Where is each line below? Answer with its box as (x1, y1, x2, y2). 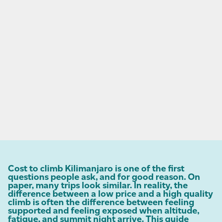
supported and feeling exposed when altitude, (8, 205, 199, 216)
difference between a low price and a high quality (8, 188, 213, 199)
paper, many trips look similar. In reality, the (8, 179, 188, 190)
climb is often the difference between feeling (8, 196, 194, 207)
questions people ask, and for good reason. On (8, 171, 200, 182)
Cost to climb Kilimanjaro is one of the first (8, 163, 184, 173)
